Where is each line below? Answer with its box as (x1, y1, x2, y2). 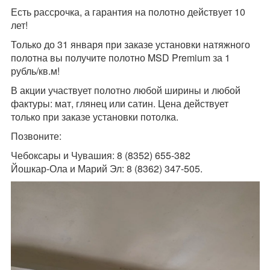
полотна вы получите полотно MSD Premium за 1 (10, 51, 230, 64)
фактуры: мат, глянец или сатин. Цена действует (10, 96, 228, 110)
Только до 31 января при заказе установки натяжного (10, 37, 250, 51)
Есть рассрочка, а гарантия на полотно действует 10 (10, 5, 245, 19)
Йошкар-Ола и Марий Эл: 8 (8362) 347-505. (10, 162, 202, 175)
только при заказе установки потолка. (10, 110, 178, 124)
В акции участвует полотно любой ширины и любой (10, 83, 240, 97)
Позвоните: (10, 129, 61, 143)
